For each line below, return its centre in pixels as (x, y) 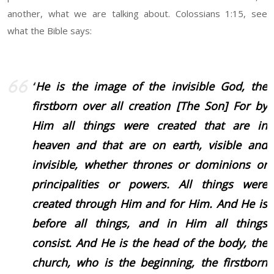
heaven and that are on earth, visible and (150, 145)
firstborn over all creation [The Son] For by (150, 106)
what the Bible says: (50, 31)
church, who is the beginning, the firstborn (150, 263)
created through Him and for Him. (124, 204)
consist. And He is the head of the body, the (150, 243)
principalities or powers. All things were (150, 184)
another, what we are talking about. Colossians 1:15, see (137, 14)
